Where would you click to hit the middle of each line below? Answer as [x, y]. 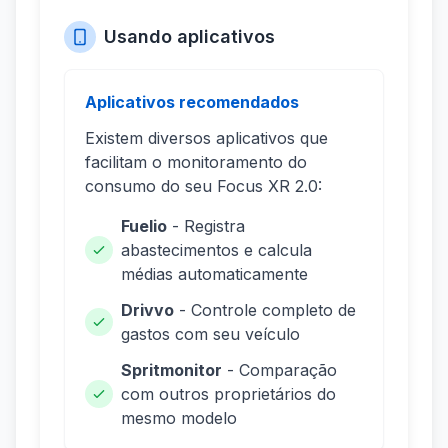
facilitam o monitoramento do [196, 162]
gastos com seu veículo [210, 334]
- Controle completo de [265, 310]
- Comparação [279, 370]
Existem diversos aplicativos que [206, 138]
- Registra [206, 226]
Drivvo [147, 310]
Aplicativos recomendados [192, 102]
